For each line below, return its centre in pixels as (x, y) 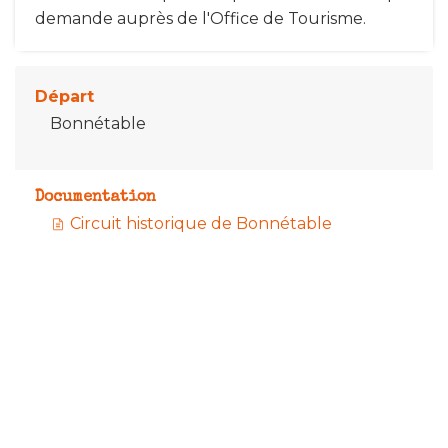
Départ (64, 96)
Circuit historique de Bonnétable (199, 223)
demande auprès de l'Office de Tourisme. (200, 18)
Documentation (95, 197)
